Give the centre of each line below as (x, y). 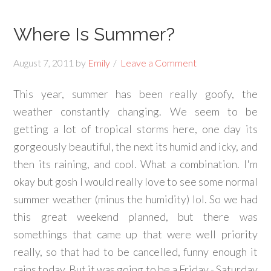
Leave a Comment (159, 63)
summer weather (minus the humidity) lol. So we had (135, 199)
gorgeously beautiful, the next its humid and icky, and (135, 146)
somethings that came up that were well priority (135, 234)
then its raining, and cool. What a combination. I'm (135, 164)
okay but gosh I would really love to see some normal (135, 181)
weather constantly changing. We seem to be (135, 111)
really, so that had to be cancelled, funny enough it (135, 252)
